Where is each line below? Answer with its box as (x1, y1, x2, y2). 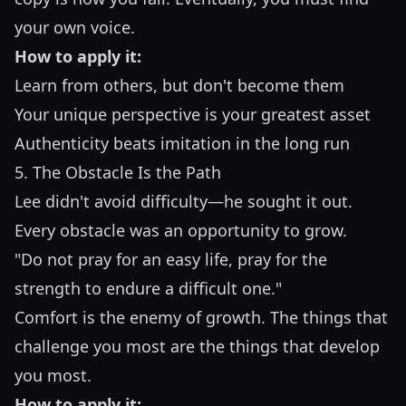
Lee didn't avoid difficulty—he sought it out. (14, 190, 353, 213)
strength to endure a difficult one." (14, 277, 282, 300)
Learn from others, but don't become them (14, 74, 344, 97)
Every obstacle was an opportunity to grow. (14, 219, 347, 242)
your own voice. (14, 16, 135, 39)
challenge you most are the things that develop (14, 335, 380, 358)
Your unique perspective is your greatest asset (14, 103, 371, 126)
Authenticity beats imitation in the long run (14, 132, 350, 155)
